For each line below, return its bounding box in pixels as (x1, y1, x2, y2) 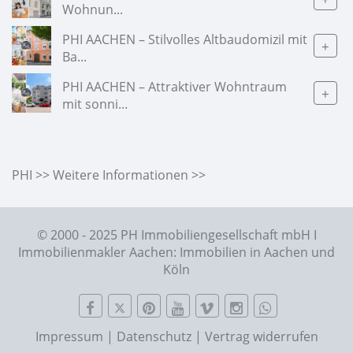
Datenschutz (116, 328, 191, 346)
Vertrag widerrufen (204, 328, 318, 346)
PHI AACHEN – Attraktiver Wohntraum (62, 78, 287, 96)
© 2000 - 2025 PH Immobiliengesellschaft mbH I (36, 226, 317, 244)
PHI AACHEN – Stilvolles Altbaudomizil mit (62, 31, 307, 49)
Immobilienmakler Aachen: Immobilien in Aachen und (18, 243, 335, 262)
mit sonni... (62, 95, 128, 113)
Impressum (35, 328, 103, 346)
